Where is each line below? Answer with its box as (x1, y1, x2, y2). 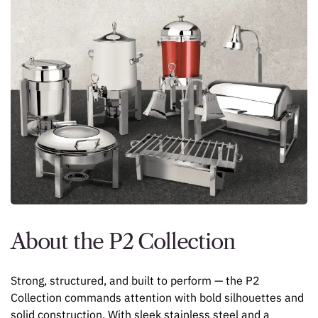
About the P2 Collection (11, 228, 235, 255)
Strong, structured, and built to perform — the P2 (11, 273, 260, 287)
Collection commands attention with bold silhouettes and (11, 290, 304, 305)
